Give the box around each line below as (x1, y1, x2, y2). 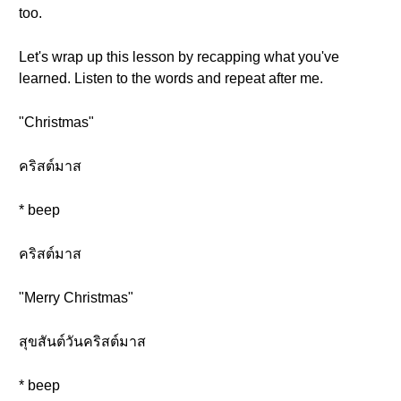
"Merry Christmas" (19, 290, 133, 305)
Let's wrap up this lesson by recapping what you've (19, 49, 339, 64)
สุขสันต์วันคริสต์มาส (19, 334, 146, 349)
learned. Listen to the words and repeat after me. (19, 71, 323, 86)
